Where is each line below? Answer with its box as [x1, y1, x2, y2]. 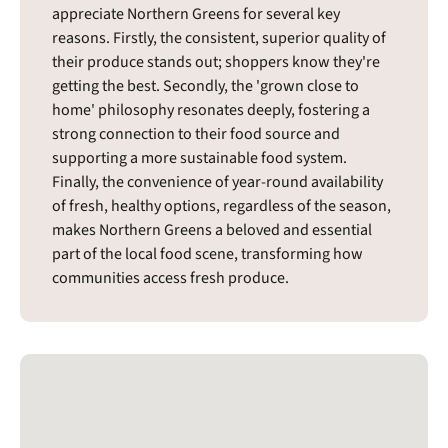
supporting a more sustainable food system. [52, 146, 347, 169]
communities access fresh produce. [52, 266, 289, 289]
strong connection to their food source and [52, 122, 340, 145]
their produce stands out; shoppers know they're [52, 50, 380, 73]
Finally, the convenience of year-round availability [52, 170, 383, 193]
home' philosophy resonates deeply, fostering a [52, 98, 370, 121]
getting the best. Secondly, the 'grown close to [52, 74, 359, 97]
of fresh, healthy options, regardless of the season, [52, 194, 391, 217]
